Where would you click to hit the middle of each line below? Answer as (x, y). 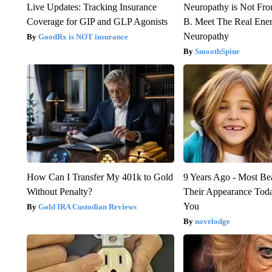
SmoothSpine (218, 52)
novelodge (213, 222)
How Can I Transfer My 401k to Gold (100, 177)
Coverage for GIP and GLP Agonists (97, 22)
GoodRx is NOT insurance (83, 37)
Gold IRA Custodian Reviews (87, 207)
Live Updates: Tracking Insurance (91, 7)
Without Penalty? (59, 192)
